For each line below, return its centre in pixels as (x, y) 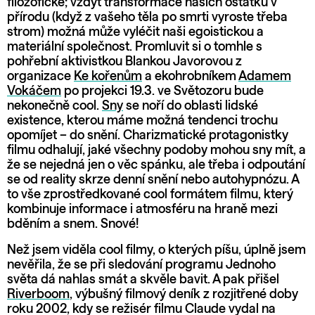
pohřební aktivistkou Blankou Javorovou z (124, 62)
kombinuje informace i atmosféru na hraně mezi (142, 209)
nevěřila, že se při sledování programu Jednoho (141, 265)
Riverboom (38, 294)
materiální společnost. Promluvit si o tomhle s (135, 47)
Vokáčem (34, 91)
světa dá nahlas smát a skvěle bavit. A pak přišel (143, 279)
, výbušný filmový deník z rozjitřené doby (184, 294)
